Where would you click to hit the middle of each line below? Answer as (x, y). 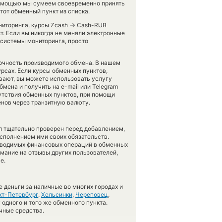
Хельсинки (57, 194)
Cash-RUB (91, 25)
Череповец (92, 194)
